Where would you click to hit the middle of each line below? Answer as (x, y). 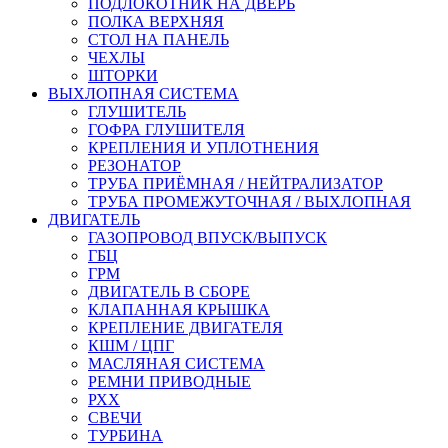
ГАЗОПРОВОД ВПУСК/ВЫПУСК (207, 237)
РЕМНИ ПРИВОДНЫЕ (169, 381)
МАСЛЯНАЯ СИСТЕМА (176, 363)
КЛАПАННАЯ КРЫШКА (179, 309)
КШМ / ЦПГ (131, 345)
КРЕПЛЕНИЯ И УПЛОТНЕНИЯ (203, 147)
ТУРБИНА (125, 435)
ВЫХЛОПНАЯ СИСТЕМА (143, 93)
